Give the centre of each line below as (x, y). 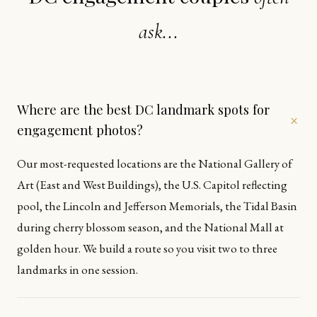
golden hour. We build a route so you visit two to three (147, 249)
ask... (158, 32)
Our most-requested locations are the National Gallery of (155, 164)
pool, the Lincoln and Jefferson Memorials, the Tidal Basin (157, 206)
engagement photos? (80, 130)
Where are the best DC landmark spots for (143, 110)
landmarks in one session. (77, 270)
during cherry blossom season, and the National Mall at (150, 227)
